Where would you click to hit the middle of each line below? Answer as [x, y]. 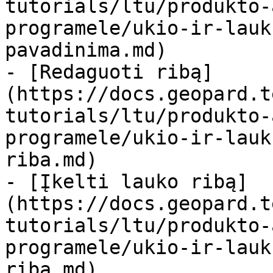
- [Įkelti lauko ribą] [126, 182]
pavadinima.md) [86, 50]
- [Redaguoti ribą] [109, 72]
